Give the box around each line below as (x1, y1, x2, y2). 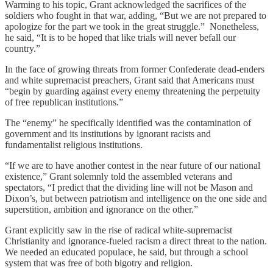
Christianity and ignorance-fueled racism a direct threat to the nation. (5, 235, 267, 246)
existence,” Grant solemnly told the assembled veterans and (5, 171, 232, 182)
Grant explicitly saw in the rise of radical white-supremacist (5, 224, 232, 235)
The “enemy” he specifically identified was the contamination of (5, 117, 251, 128)
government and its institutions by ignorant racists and (5, 128, 211, 139)
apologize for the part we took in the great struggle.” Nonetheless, (5, 21, 259, 32)
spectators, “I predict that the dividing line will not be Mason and (5, 182, 253, 193)
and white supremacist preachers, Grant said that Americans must (5, 74, 254, 85)
